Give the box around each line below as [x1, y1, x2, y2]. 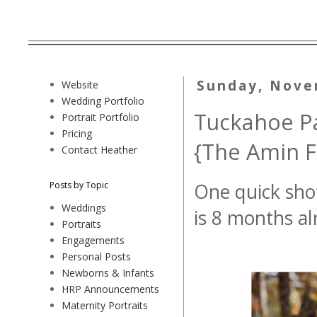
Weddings [62, 200, 107, 214]
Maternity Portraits [62, 298, 149, 312]
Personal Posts [62, 249, 132, 263]
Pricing [62, 126, 93, 140]
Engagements [62, 233, 125, 247]
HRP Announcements [62, 282, 160, 296]
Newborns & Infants [62, 265, 155, 279]
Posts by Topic [50, 179, 108, 191]
